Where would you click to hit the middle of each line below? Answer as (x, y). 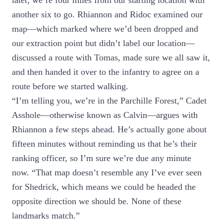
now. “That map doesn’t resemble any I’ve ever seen (107, 172)
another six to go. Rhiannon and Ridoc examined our (107, 14)
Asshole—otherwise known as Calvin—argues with (105, 115)
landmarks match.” (46, 216)
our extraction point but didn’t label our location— (103, 43)
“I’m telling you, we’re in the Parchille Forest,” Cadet (109, 101)
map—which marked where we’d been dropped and (105, 29)
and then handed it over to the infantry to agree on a (106, 72)
